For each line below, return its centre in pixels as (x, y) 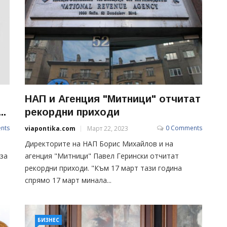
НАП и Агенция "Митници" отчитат (113, 99)
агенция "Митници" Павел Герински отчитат (102, 156)
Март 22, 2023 (108, 128)
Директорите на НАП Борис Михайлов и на (99, 143)
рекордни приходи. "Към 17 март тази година (103, 168)
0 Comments (184, 128)
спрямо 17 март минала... (68, 180)
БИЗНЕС (48, 220)
